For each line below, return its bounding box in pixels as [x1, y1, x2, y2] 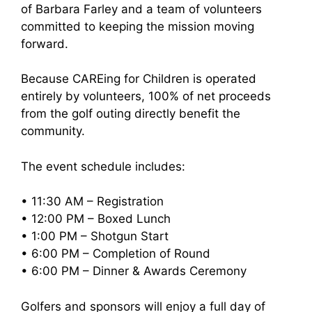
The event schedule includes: [21, 159, 185, 173]
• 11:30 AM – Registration [21, 194, 164, 209]
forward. [21, 36, 68, 51]
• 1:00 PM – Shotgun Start [21, 229, 169, 244]
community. [21, 124, 85, 139]
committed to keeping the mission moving [21, 19, 254, 33]
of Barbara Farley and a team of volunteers [21, 1, 262, 16]
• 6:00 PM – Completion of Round [21, 247, 210, 261]
